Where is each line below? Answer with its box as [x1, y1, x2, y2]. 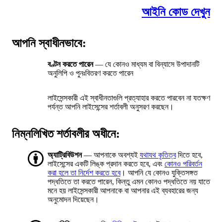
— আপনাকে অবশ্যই [82, 151, 140, 160]
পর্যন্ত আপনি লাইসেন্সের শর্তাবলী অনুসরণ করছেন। [48, 103, 174, 111]
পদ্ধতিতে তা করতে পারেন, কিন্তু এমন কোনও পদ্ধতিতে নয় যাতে [48, 177, 210, 186]
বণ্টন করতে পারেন [48, 60, 93, 69]
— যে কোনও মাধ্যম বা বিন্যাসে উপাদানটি [93, 60, 199, 69]
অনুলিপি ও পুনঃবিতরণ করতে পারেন [48, 69, 133, 78]
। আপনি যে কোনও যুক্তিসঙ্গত [120, 168, 198, 177]
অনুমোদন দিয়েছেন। [48, 195, 99, 204]
